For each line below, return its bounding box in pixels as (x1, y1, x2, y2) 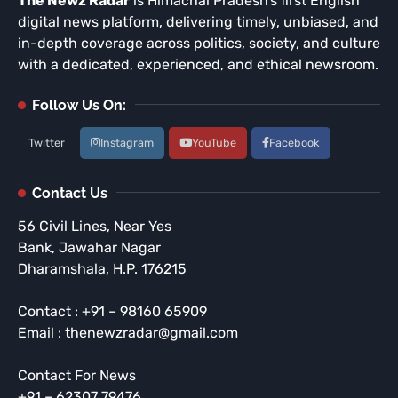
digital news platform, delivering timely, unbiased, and (18, 13, 378, 31)
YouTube (192, 136, 236, 150)
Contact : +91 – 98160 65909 (18, 303, 207, 321)
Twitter (28, 136, 65, 150)
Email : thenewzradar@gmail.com (18, 324, 238, 342)
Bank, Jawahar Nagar (18, 239, 161, 257)
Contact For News (18, 367, 136, 385)
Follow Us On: (32, 97, 126, 115)
